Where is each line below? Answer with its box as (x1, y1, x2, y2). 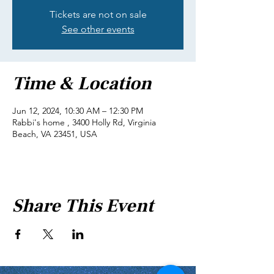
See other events (61, 23, 135, 35)
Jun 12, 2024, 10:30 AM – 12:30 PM (12, 105, 143, 116)
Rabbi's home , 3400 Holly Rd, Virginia (12, 117, 156, 128)
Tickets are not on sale (49, 9, 147, 20)
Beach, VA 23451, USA (12, 128, 97, 139)
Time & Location (12, 72, 152, 95)
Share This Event (12, 194, 154, 218)
